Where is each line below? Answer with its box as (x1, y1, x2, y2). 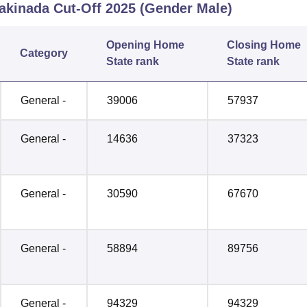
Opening (106, 39, 151, 51)
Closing (227, 39, 267, 51)
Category (20, 47, 68, 60)
